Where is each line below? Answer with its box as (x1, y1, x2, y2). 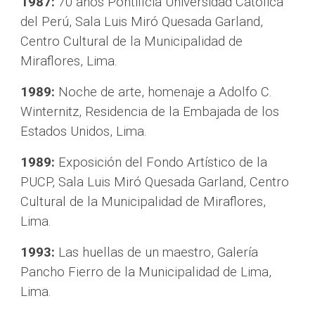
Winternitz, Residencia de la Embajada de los (20, 104, 280, 120)
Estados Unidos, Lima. (20, 124, 148, 139)
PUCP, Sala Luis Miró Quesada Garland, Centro (20, 174, 290, 190)
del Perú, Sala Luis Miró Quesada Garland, (20, 14, 264, 30)
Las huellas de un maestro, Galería (55, 245, 259, 260)
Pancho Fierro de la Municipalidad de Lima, (20, 264, 272, 280)
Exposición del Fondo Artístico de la (55, 155, 268, 170)
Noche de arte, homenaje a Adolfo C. (55, 84, 273, 100)
